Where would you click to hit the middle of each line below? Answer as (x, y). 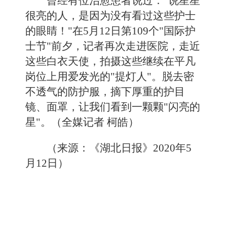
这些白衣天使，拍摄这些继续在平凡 (110, 61)
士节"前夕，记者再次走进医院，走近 (113, 46)
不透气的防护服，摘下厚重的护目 (105, 92)
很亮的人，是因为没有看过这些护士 (110, 16)
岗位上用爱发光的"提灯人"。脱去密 (110, 77)
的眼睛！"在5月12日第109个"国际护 (110, 31)
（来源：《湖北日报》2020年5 (119, 148)
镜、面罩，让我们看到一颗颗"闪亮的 (113, 107)
